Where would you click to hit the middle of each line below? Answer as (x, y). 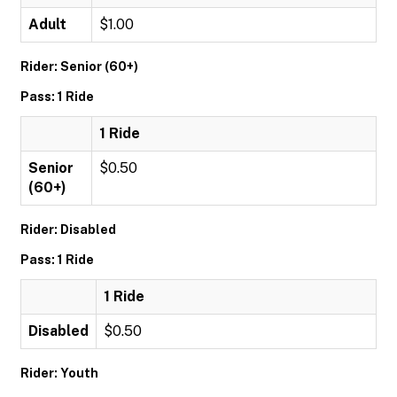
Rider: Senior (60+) (79, 66)
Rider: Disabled (68, 230)
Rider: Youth (59, 373)
